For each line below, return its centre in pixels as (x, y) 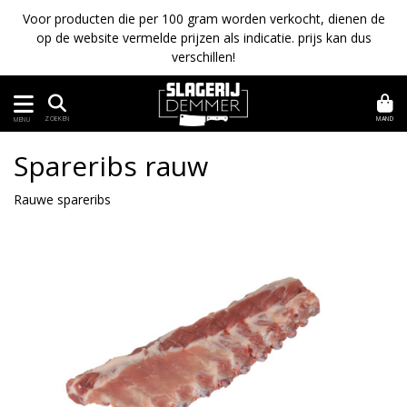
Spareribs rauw (111, 166)
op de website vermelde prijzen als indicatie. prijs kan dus (203, 38)
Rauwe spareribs (62, 199)
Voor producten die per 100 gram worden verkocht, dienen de (203, 19)
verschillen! (203, 57)
